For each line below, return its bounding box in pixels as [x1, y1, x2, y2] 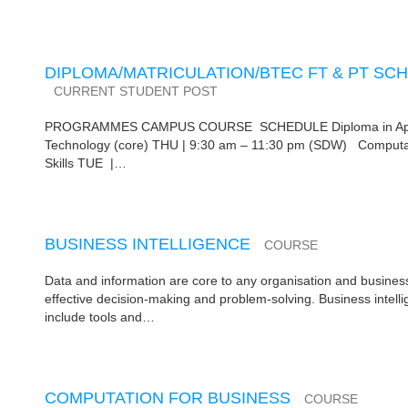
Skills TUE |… [44, 156, 127, 170]
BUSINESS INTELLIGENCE [44, 235, 250, 253]
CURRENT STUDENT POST [53, 85, 218, 98]
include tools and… [44, 310, 155, 324]
